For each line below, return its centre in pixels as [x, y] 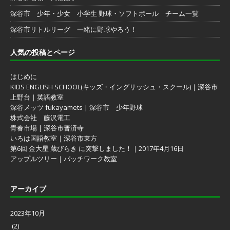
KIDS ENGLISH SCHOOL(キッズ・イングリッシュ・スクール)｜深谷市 [114, 87]
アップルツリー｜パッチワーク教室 [64, 158]
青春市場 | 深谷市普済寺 [47, 128]
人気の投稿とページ [43, 52]
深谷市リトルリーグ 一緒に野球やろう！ [74, 29]
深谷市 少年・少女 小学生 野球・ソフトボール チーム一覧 [104, 13]
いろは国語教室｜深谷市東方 [54, 138]
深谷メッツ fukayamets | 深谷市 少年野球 [76, 107]
